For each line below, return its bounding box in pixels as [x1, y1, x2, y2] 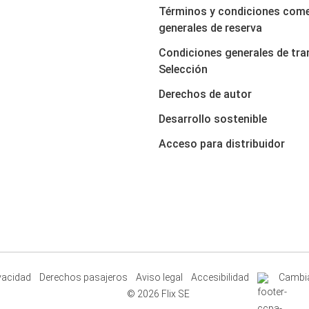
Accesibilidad [190, 272, 249, 283]
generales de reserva [159, 21, 262, 34]
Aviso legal [135, 272, 183, 283]
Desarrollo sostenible [159, 112, 267, 126]
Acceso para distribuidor [159, 137, 285, 150]
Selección [159, 63, 208, 76]
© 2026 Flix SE [126, 288, 190, 299]
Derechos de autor [159, 88, 252, 101]
